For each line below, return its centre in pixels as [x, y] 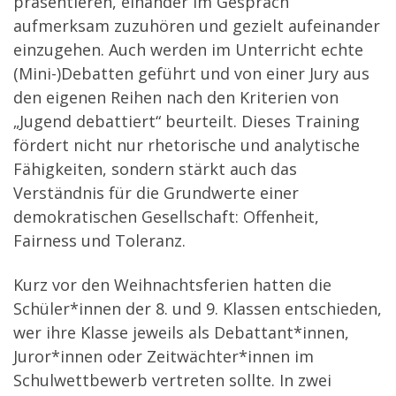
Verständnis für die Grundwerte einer [156, 193]
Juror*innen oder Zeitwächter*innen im [164, 356]
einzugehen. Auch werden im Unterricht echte [188, 50]
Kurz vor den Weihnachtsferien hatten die [172, 284]
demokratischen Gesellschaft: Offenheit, [166, 217]
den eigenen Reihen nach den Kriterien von [176, 98]
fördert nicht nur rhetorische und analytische [187, 145]
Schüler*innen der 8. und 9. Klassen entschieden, [198, 308]
